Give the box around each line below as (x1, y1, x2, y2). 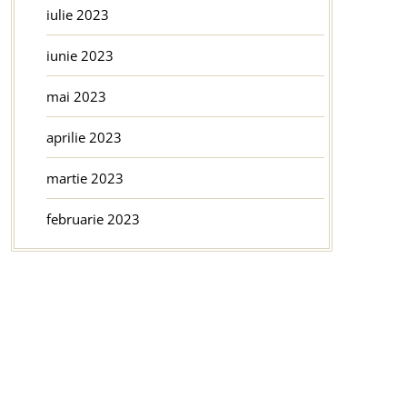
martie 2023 (45, 168, 124, 187)
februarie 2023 (45, 209, 140, 228)
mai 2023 (45, 86, 106, 105)
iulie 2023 (45, 5, 109, 24)
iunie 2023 (45, 45, 114, 65)
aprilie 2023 (45, 127, 122, 146)
